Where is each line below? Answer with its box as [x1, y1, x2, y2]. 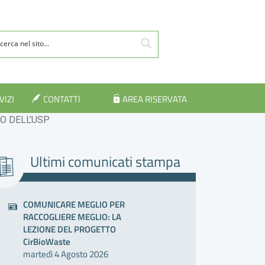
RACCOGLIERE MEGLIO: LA [23, 210, 122, 224]
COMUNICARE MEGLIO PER [23, 198, 125, 212]
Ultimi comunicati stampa [30, 150, 180, 172]
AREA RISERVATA [122, 92, 188, 106]
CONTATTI [43, 92, 80, 106]
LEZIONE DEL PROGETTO [23, 222, 117, 237]
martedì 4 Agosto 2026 [23, 247, 109, 261]
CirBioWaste [23, 235, 71, 249]
